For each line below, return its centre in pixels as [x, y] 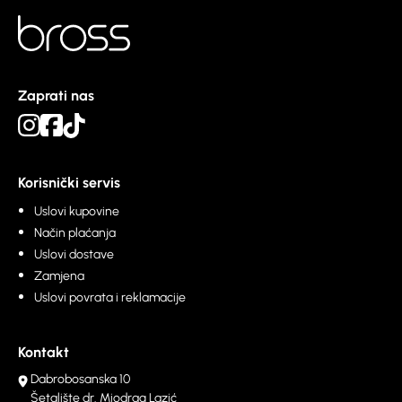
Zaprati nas [56, 96]
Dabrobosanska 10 [80, 380]
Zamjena [59, 276]
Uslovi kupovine [77, 212]
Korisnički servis [69, 183]
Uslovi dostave [74, 255]
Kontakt [44, 353]
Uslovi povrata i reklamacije [110, 298]
